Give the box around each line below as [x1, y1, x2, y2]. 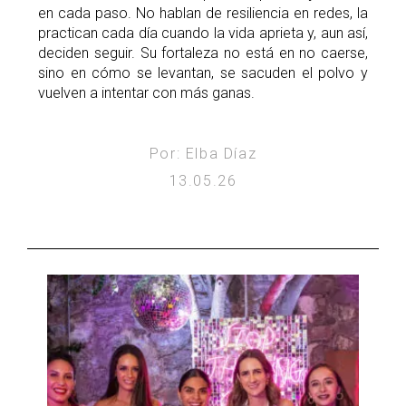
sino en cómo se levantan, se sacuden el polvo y [38, 64, 368, 82]
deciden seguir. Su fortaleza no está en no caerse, [38, 44, 368, 63]
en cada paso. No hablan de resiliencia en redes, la [38, 5, 368, 23]
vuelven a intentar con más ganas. [38, 84, 255, 102]
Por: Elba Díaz [149, 145, 257, 163]
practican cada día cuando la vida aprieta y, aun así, [38, 24, 368, 43]
